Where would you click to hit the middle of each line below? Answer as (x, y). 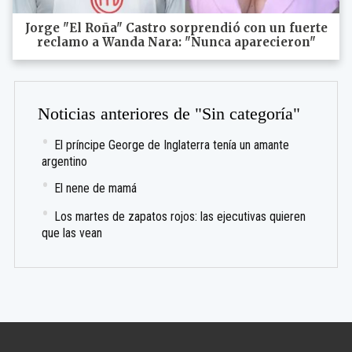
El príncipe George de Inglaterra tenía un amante (172, 145)
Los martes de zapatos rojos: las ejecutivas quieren (181, 216)
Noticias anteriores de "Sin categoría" (169, 114)
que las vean (72, 233)
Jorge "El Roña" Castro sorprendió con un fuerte (176, 28)
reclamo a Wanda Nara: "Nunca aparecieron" (176, 42)
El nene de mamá (96, 188)
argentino (65, 161)
